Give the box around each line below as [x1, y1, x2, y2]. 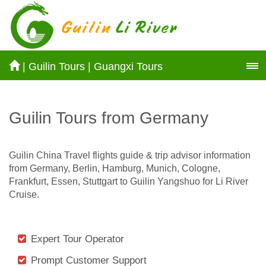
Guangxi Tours [94, 61, 163, 72]
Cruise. [9, 189, 39, 199]
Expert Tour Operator [31, 233, 124, 245]
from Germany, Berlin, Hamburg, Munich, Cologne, [9, 163, 220, 173]
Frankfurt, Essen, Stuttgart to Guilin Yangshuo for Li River [9, 176, 248, 186]
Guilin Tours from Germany [9, 108, 208, 127]
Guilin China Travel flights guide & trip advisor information [9, 150, 251, 160]
